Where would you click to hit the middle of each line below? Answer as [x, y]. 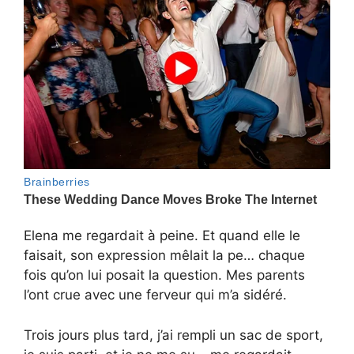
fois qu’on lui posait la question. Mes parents [164, 275]
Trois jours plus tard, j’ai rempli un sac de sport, [173, 335]
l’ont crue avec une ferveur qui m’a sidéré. [155, 295]
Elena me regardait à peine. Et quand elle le [162, 236]
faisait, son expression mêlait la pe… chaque [164, 256]
